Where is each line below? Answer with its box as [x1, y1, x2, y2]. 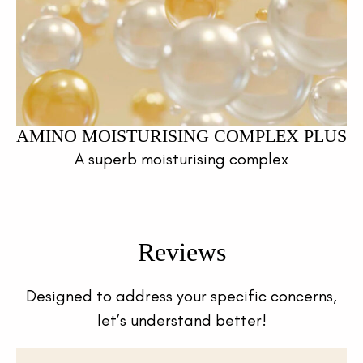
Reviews [137, 237, 226, 267]
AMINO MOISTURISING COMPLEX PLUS [16, 125, 347, 146]
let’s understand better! [96, 310, 267, 330]
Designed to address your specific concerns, [26, 285, 337, 305]
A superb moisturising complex [75, 148, 288, 169]
